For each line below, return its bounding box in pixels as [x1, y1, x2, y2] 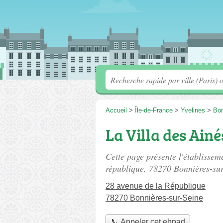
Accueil [106, 107, 127, 114]
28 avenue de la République [106, 182, 206, 190]
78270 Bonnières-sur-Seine [106, 194, 203, 202]
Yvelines [181, 107, 205, 114]
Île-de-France [135, 107, 173, 114]
